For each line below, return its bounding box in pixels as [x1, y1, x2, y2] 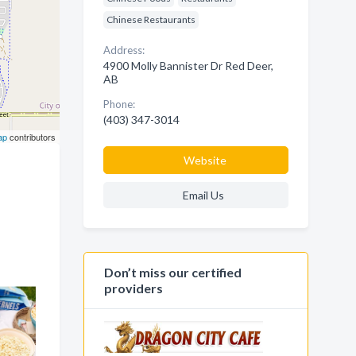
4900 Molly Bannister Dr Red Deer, [103, 59, 273, 72]
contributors [6, 130, 56, 143]
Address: [103, 44, 145, 56]
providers [103, 281, 163, 296]
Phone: [103, 98, 135, 110]
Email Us [182, 188, 224, 202]
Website [183, 153, 226, 167]
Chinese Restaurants [106, 14, 195, 25]
